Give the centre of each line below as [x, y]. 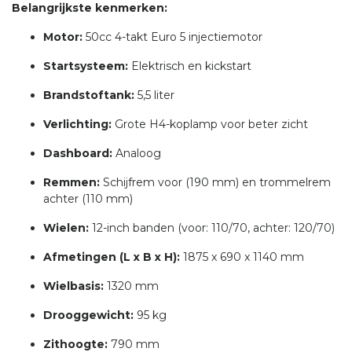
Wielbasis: [73, 286]
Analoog [137, 154]
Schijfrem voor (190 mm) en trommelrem [215, 183]
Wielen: [66, 228]
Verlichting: [77, 125]
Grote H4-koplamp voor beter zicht [210, 125]
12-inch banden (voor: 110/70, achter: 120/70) [212, 228]
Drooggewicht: [88, 315]
